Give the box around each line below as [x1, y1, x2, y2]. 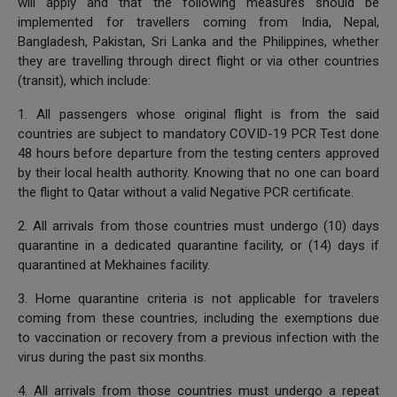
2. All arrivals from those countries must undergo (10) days [18, 217, 379, 234]
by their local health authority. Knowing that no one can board [18, 164, 379, 181]
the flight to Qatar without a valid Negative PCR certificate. [18, 183, 354, 200]
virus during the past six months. [18, 348, 206, 365]
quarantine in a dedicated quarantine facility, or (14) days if [18, 237, 379, 253]
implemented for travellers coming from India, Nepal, [18, 13, 379, 30]
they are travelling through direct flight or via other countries [18, 52, 379, 69]
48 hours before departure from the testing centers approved [18, 144, 379, 161]
